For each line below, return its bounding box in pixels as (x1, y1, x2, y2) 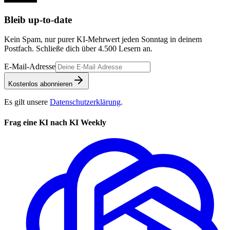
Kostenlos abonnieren (8, 80, 72, 88)
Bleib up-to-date (4, 14, 72, 25)
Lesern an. (117, 44, 152, 53)
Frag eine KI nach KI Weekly (4, 118, 106, 127)
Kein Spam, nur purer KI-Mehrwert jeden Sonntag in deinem (4, 35, 202, 44)
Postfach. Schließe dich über (4, 44, 98, 53)
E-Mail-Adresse (4, 62, 55, 71)
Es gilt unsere (4, 98, 48, 107)
